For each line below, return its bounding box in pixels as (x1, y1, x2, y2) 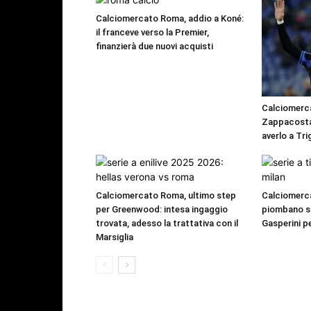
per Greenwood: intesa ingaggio (96, 204, 228, 215)
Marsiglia (96, 232, 133, 243)
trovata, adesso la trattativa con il (96, 218, 238, 229)
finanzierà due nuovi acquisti (96, 41, 213, 52)
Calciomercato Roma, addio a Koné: (96, 13, 244, 24)
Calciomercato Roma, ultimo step (96, 190, 236, 201)
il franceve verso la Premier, (96, 27, 209, 38)
